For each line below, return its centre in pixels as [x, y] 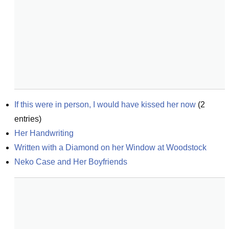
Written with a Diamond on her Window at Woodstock [110, 147]
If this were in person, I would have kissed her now [105, 105]
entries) [28, 119]
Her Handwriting [44, 133]
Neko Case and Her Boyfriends [71, 162]
